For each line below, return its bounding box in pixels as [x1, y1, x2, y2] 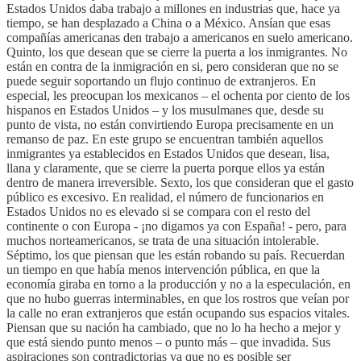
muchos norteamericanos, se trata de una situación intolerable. [6, 233, 319, 247]
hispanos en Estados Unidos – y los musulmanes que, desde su [6, 102, 324, 117]
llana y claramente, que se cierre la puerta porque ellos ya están [6, 160, 325, 175]
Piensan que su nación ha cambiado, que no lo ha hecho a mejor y [6, 320, 341, 334]
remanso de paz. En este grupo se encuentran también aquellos [6, 131, 323, 146]
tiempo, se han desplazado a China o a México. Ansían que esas [6, 15, 330, 30]
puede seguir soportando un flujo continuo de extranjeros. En [6, 73, 316, 88]
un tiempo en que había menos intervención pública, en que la [6, 262, 320, 276]
